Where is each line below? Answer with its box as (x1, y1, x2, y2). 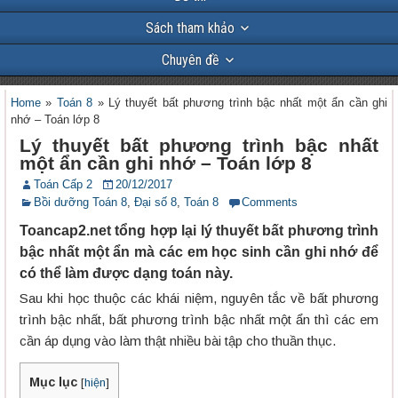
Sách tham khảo (146, 20, 235, 36)
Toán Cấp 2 (34, 178, 92, 191)
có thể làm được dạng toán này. (20, 266, 233, 281)
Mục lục (29, 375, 77, 389)
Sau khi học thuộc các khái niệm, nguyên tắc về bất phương (20, 291, 378, 306)
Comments (242, 195, 298, 209)
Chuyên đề (161, 52, 219, 68)
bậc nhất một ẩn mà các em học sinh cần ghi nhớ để (20, 244, 378, 259)
